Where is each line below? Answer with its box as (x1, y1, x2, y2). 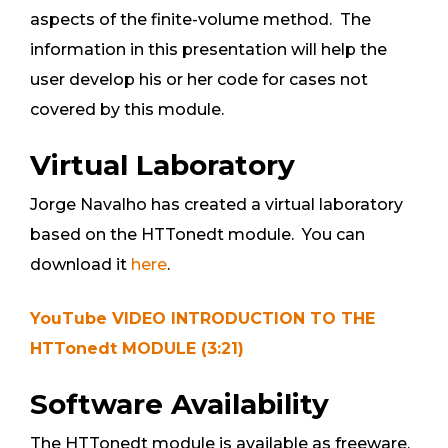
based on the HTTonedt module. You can (30, 225, 365, 245)
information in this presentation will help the (30, 40, 387, 60)
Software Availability (30, 387, 329, 422)
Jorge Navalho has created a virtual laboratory (30, 195, 403, 215)
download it (30, 255, 131, 275)
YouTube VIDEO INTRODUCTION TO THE (30, 309, 375, 329)
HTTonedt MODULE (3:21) (30, 339, 244, 359)
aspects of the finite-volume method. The (30, 10, 371, 30)
